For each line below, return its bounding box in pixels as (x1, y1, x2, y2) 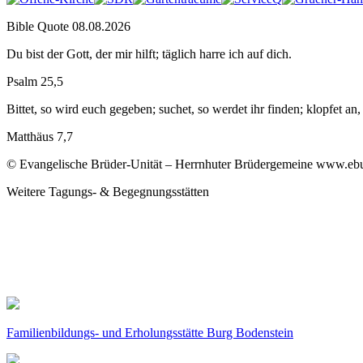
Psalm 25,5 (6, 75, 63, 88)
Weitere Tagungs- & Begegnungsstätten (6, 185, 209, 199)
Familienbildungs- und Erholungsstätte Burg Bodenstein (6, 326, 293, 340)
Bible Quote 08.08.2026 (6, 19, 130, 33)
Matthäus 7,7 (6, 130, 73, 143)
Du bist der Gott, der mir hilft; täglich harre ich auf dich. (6, 47, 292, 61)
